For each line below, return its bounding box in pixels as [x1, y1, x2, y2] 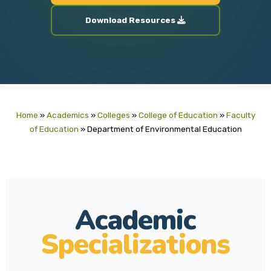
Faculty [226, 110, 255, 120]
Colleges [97, 110, 130, 120]
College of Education [138, 110, 218, 120]
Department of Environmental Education [87, 124, 242, 134]
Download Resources [85, 15, 177, 25]
